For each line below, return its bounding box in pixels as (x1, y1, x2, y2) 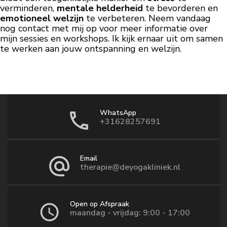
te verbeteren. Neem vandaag (84, 12, 211, 24)
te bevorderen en (143, 2, 218, 14)
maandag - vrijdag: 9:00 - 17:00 (70, 207, 190, 218)
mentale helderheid (57, 2, 143, 14)
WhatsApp (99, 107, 136, 118)
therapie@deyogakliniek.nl (80, 161, 180, 173)
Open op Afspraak (70, 199, 129, 209)
